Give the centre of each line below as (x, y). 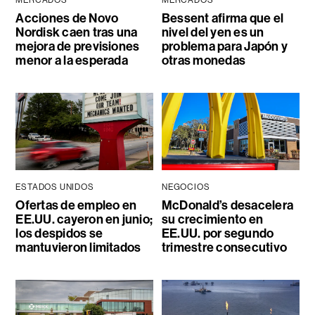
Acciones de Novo (67, 18)
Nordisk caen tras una (77, 32)
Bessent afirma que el (222, 18)
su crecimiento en (212, 219)
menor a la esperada (72, 60)
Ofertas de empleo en (76, 205)
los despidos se (59, 233)
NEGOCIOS (186, 187)
